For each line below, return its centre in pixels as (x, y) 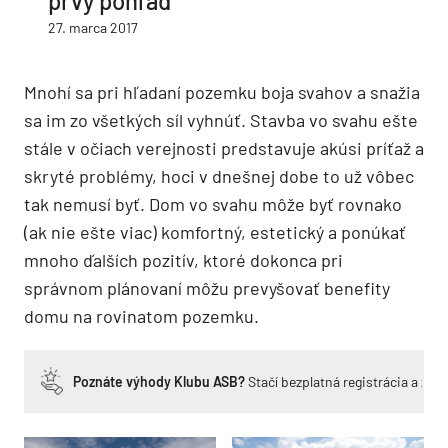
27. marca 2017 (93, 27)
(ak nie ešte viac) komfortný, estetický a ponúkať (215, 231)
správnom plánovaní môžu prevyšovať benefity (207, 287)
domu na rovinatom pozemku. (141, 315)
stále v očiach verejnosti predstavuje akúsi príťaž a (224, 147)
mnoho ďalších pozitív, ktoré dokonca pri (183, 259)
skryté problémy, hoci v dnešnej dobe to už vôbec (219, 175)
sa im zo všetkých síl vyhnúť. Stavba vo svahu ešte (221, 119)
